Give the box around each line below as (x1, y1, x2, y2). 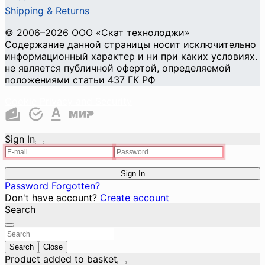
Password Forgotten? (5, 180, 100, 192)
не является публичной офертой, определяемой (5, 62, 231, 75)
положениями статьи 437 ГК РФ (5, 74, 156, 86)
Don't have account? (5, 192, 100, 204)
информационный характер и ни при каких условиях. (5, 50, 257, 63)
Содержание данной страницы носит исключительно (5, 38, 256, 51)
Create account (100, 192, 169, 204)
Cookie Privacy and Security (5, 95, 132, 108)
